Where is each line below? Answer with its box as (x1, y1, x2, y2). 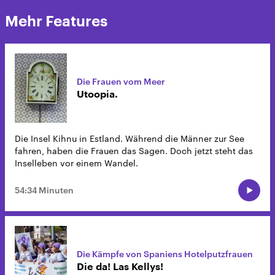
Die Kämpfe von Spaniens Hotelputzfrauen (77, 248, 253, 259)
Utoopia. (77, 89, 118, 99)
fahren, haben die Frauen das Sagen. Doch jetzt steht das (15, 145, 253, 157)
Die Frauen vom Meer (77, 76, 165, 87)
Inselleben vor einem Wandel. (15, 158, 138, 169)
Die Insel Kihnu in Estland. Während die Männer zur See (15, 133, 244, 144)
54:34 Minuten (15, 185, 74, 196)
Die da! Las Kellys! (77, 261, 163, 272)
